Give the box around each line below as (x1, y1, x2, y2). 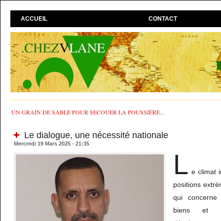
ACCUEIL (21, 15, 48, 23)
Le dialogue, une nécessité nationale (22, 130, 169, 141)
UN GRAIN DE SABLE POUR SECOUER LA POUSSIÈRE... (11, 108, 165, 116)
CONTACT (148, 15, 178, 23)
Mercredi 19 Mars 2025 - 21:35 (14, 141, 90, 147)
